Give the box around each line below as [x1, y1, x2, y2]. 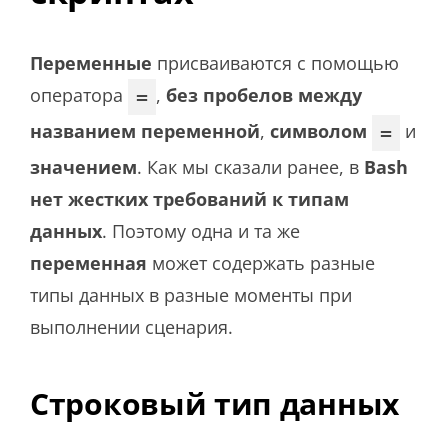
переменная [30, 251, 147, 276]
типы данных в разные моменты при [30, 283, 352, 308]
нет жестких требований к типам [30, 187, 349, 212]
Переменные [30, 51, 152, 76]
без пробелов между [166, 83, 362, 108]
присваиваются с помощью [152, 51, 399, 76]
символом [270, 119, 367, 144]
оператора [30, 83, 128, 108]
